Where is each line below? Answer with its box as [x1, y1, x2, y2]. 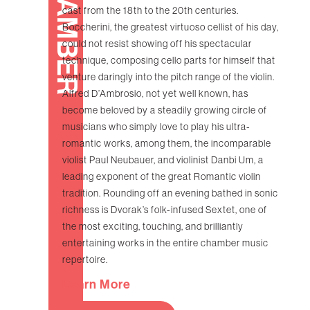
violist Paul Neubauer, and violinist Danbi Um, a [62, 154, 264, 166]
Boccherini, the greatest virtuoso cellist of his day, [62, 21, 279, 33]
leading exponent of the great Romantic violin [62, 171, 261, 183]
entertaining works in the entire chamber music [62, 237, 268, 249]
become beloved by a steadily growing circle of [62, 104, 267, 116]
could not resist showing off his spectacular [62, 38, 252, 50]
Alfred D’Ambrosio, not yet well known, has [62, 88, 248, 100]
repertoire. [62, 254, 108, 266]
